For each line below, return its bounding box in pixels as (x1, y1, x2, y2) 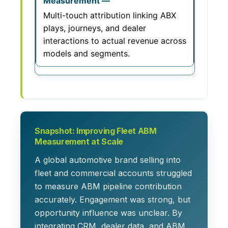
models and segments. (43, 48, 130, 59)
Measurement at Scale (35, 136, 124, 147)
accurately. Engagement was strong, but (35, 194, 190, 205)
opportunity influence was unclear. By (35, 208, 182, 218)
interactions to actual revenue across (43, 36, 186, 46)
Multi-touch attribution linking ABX (43, 10, 176, 20)
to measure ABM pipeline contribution (35, 181, 182, 192)
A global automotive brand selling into (35, 155, 181, 165)
